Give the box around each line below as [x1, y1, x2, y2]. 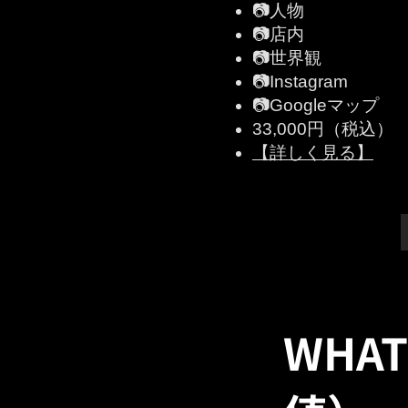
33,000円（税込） [252, 119, 393, 138]
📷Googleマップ [252, 96, 379, 115]
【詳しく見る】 [252, 143, 373, 162]
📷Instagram [252, 72, 348, 91]
